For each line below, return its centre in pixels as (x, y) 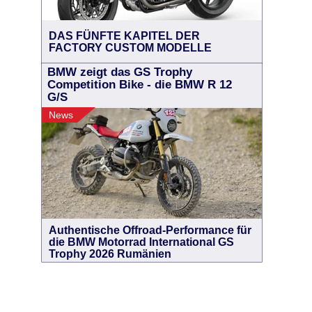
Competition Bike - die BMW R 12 (140, 85)
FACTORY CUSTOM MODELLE (130, 48)
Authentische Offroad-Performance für (150, 230)
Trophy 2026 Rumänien (110, 254)
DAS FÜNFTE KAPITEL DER (124, 36)
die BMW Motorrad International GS (141, 242)
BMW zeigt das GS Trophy (120, 72)
